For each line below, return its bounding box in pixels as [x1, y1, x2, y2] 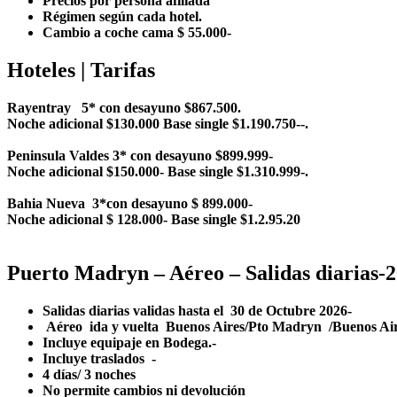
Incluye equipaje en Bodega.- [43, 334, 230, 350]
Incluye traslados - [43, 350, 181, 366]
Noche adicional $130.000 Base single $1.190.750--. [7, 116, 312, 132]
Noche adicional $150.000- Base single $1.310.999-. [7, 164, 312, 180]
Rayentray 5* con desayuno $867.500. [7, 100, 241, 116]
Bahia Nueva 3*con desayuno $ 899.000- [7, 196, 253, 212]
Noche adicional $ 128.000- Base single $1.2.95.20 [7, 212, 300, 228]
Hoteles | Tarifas [7, 58, 155, 82]
